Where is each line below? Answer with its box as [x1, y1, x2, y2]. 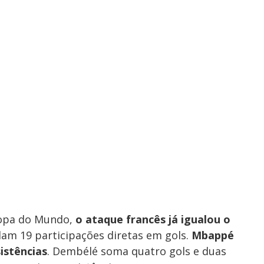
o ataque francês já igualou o [75, 212, 230, 227]
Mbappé [192, 228, 234, 243]
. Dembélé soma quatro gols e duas [47, 244, 226, 259]
